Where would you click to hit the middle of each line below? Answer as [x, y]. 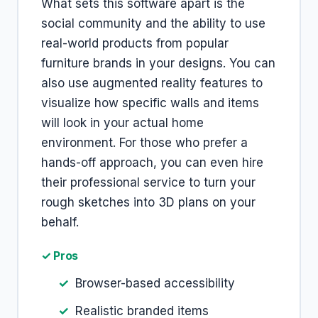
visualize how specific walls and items [150, 103]
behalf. [60, 222]
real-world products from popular [135, 43]
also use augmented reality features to [152, 83]
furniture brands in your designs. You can [158, 63]
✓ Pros [60, 256]
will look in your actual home [122, 123]
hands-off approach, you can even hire [152, 163]
